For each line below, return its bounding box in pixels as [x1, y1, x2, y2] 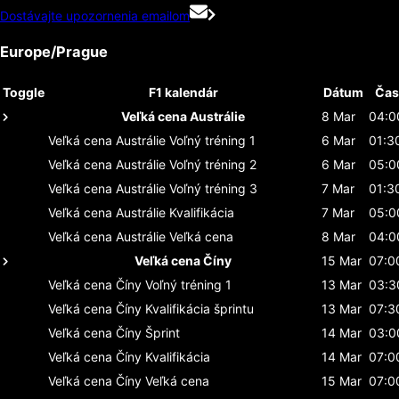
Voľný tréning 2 [169, 156, 256, 172]
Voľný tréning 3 [169, 180, 257, 196]
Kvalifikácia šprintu [145, 300, 254, 316]
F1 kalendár [148, 84, 218, 100]
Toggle [3, 84, 45, 100]
